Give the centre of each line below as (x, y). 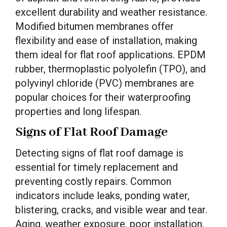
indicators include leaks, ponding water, (102, 196)
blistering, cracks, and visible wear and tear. (111, 210)
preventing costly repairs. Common (93, 181)
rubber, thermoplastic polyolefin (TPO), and (110, 69)
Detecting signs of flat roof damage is (99, 153)
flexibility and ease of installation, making (106, 41)
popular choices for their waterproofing (103, 97)
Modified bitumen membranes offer (94, 26)
